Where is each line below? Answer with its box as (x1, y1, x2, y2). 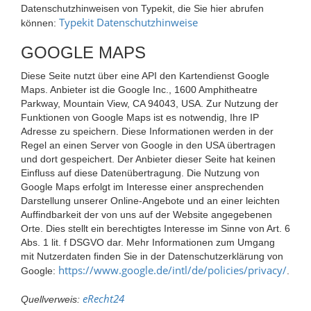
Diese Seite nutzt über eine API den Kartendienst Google (21, 69, 269, 81)
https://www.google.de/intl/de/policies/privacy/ (58, 262, 287, 277)
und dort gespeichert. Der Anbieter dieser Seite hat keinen (21, 153, 276, 165)
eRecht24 (83, 291, 124, 305)
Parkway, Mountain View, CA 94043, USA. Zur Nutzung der (21, 97, 278, 109)
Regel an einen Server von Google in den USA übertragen (21, 139, 276, 151)
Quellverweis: (21, 293, 83, 305)
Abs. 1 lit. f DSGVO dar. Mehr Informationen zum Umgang (21, 236, 275, 248)
